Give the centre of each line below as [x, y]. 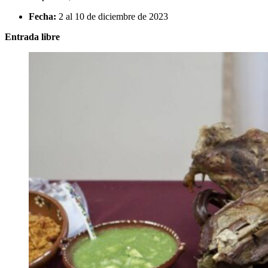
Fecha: [42, 16]
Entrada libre [32, 37]
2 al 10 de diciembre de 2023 [112, 16]
